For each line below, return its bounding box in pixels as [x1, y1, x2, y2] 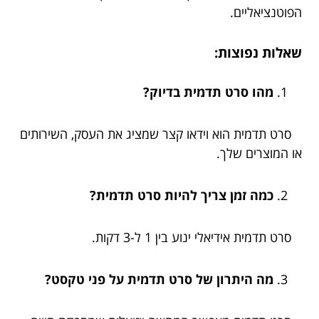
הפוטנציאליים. [230, 4, 302, 21]
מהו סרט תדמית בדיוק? [143, 83, 273, 100]
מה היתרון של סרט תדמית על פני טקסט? [45, 270, 273, 288]
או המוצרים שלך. [216, 144, 302, 162]
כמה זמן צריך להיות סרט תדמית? [90, 186, 273, 204]
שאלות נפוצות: [214, 43, 302, 61]
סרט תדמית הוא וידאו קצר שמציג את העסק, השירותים [20, 125, 302, 142]
